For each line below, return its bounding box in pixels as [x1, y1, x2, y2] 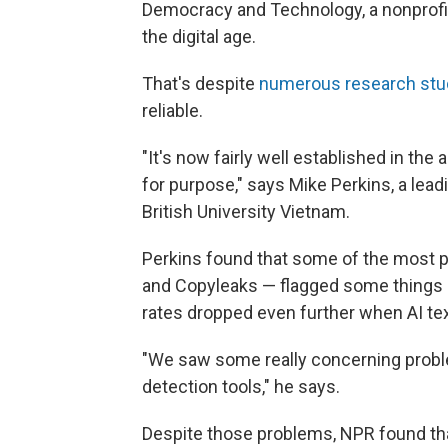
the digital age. [142, 26, 256, 48]
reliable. [142, 100, 203, 122]
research [345, 73, 416, 95]
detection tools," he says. [142, 376, 340, 398]
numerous [259, 73, 341, 95]
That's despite [142, 73, 259, 95]
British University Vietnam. [142, 201, 350, 223]
